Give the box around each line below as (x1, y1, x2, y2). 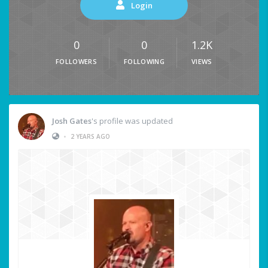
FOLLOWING (124, 57, 165, 66)
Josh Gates (52, 115, 92, 126)
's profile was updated (92, 115, 173, 126)
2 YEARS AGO (71, 132, 110, 141)
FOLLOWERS (56, 57, 97, 66)
